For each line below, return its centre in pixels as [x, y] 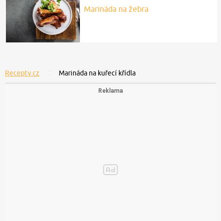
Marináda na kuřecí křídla [97, 73]
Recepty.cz [22, 73]
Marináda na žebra [116, 9]
